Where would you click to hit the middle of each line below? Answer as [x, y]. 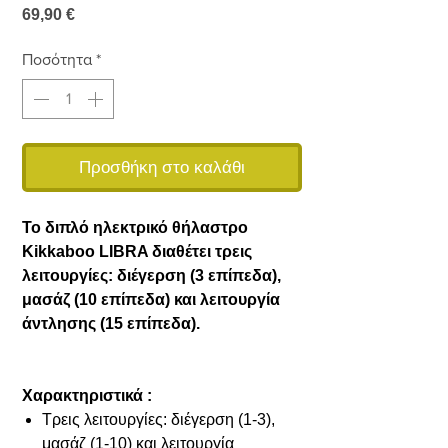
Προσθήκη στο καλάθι [162, 167]
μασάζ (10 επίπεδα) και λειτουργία [151, 299]
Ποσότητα [57, 59]
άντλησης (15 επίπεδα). [111, 323]
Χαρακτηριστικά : [87, 395]
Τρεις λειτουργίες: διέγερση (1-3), [158, 419]
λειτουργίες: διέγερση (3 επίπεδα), [151, 275]
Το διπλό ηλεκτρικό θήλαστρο [135, 227]
